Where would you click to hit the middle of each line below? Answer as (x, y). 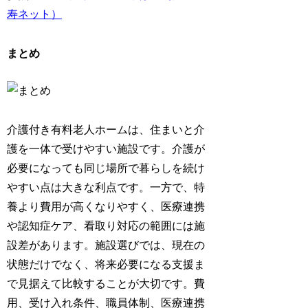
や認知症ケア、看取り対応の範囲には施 (106, 225)
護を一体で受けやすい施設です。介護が (106, 148)
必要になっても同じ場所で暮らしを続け (106, 168)
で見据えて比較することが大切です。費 (106, 283)
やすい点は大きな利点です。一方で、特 (106, 187)
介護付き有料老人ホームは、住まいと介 (106, 129)
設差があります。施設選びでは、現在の (106, 245)
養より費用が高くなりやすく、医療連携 (106, 206)
